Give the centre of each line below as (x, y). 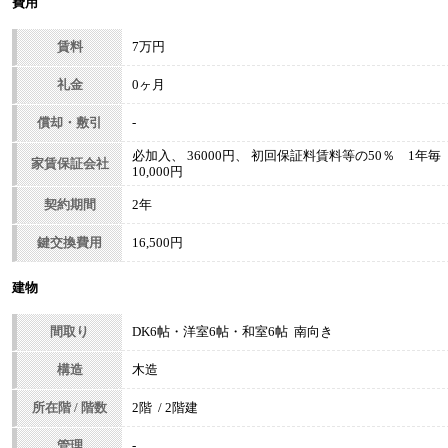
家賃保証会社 (69, 164)
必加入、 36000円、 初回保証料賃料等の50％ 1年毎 (286, 156)
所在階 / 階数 (69, 408)
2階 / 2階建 (165, 408)
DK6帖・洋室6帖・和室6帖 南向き (232, 332)
